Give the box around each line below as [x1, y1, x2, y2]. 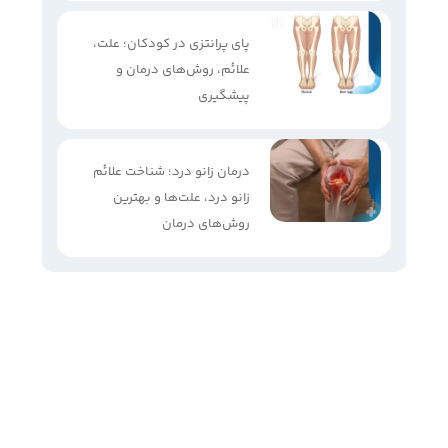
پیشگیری [198, 85, 251, 106]
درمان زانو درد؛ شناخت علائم [93, 161, 251, 182]
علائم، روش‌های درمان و [116, 59, 251, 80]
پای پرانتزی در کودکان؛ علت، [93, 33, 251, 54]
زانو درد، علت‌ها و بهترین [113, 187, 251, 208]
